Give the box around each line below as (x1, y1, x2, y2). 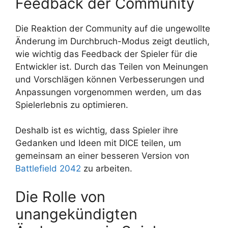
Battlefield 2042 (15, 163, 81, 174)
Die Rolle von (15, 187, 105, 206)
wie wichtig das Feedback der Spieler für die (15, 48, 197, 59)
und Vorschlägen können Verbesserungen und (15, 74, 205, 84)
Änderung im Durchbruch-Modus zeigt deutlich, (15, 36, 210, 46)
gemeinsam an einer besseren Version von (15, 151, 189, 161)
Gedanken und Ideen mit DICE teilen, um (15, 138, 181, 149)
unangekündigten (15, 205, 137, 223)
